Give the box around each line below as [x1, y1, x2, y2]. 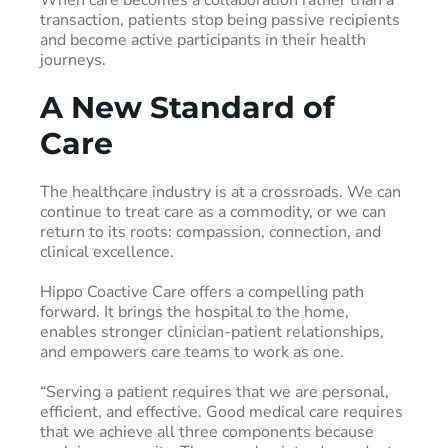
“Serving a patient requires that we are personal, [40, 380, 389, 403]
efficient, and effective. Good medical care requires [40, 400, 403, 423]
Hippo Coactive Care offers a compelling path [40, 280, 364, 303]
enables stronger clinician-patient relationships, [40, 320, 384, 343]
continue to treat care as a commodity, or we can [40, 200, 386, 223]
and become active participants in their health [40, 28, 366, 51]
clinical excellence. [40, 240, 174, 263]
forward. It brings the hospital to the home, [40, 300, 349, 323]
